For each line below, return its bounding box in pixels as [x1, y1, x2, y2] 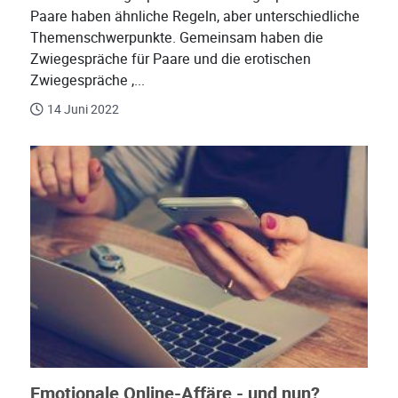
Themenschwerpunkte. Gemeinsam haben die [30, 28, 323, 49]
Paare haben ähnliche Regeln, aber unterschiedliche [30, 6, 360, 28]
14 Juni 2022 [47, 100, 119, 119]
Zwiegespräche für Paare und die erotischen [30, 49, 311, 70]
